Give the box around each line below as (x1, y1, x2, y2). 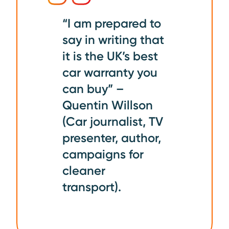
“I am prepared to (62, 15, 161, 31)
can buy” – (62, 81, 124, 96)
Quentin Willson (62, 97, 153, 112)
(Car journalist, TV (62, 113, 163, 129)
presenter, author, (62, 130, 161, 145)
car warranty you (62, 64, 157, 80)
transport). (62, 179, 121, 194)
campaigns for (62, 146, 144, 162)
